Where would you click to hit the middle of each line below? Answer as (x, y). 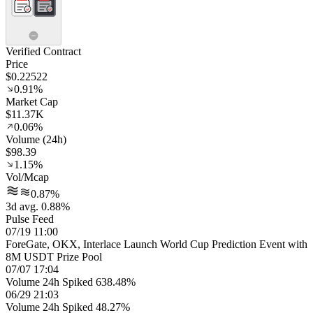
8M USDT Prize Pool (54, 257)
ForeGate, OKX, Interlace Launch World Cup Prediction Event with (156, 244)
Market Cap (32, 102)
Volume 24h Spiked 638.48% (71, 282)
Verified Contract (43, 51)
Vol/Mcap (27, 177)
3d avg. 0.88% (38, 206)
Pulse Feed (30, 219)
